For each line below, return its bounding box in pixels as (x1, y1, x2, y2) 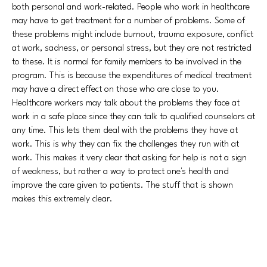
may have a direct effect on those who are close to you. (12, 85, 219, 94)
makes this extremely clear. (12, 195, 113, 204)
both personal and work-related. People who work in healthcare (12, 3, 250, 12)
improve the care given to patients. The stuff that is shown (12, 181, 233, 190)
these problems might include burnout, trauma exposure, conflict (12, 30, 253, 39)
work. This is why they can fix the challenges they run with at (12, 140, 239, 149)
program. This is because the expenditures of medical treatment (12, 72, 252, 80)
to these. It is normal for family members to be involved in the (12, 58, 241, 67)
